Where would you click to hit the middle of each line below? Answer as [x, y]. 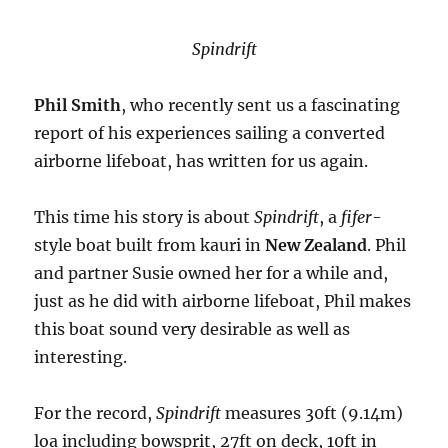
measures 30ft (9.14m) [314, 413]
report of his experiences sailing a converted [210, 133]
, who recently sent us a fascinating [261, 105]
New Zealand [316, 245]
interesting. [81, 357]
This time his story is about [144, 217]
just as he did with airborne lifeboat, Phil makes [223, 301]
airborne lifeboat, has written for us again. [201, 161]
